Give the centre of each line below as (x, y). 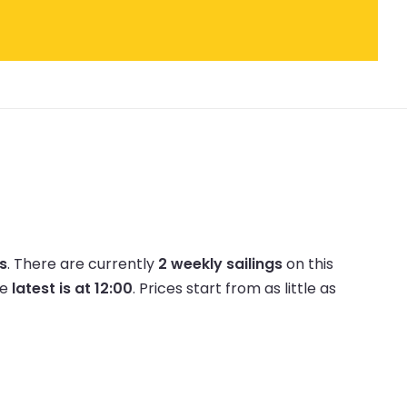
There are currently (86, 263)
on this (308, 263)
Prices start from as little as (238, 288)
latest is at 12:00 (72, 288)
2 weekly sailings (220, 263)
